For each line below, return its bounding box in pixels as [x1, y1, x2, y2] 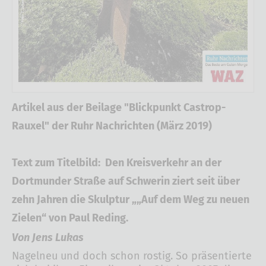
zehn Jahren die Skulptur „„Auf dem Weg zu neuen [12, 193, 249, 207]
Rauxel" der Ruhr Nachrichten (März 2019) [12, 119, 212, 133]
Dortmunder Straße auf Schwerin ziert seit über [12, 175, 240, 188]
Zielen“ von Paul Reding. [12, 211, 128, 225]
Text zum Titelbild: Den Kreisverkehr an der [12, 156, 221, 170]
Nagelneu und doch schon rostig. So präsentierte [12, 249, 252, 263]
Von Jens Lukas [12, 231, 84, 245]
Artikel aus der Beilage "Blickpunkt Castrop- [12, 101, 226, 115]
